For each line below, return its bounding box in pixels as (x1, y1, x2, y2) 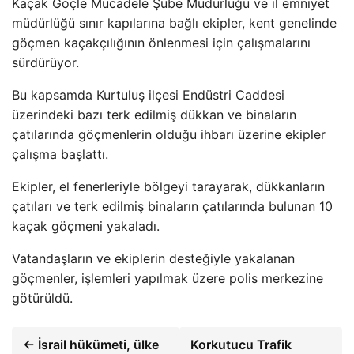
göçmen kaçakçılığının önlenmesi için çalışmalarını (12, 35, 311, 51)
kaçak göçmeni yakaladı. (12, 218, 160, 234)
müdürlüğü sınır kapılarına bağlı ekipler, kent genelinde (12, 15, 337, 31)
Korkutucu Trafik (190, 337, 292, 352)
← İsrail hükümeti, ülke (23, 337, 159, 352)
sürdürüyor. (12, 55, 79, 70)
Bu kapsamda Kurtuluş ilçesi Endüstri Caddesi (12, 87, 284, 103)
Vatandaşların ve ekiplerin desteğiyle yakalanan (12, 250, 295, 266)
